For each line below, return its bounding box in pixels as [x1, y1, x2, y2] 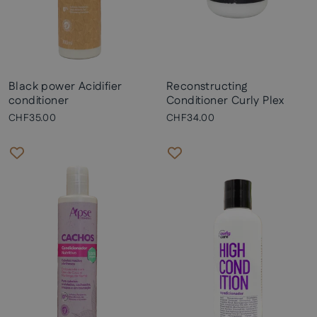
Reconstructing [166, 79, 248, 95]
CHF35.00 [8, 111, 57, 125]
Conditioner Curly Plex [166, 93, 284, 109]
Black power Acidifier [8, 79, 122, 95]
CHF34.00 [166, 111, 215, 125]
